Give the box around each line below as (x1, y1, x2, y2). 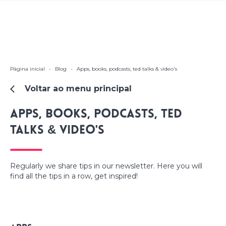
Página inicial (10, 66, 45, 73)
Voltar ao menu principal (24, 84, 132, 94)
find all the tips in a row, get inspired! (10, 171, 138, 181)
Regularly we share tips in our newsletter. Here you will (10, 161, 202, 171)
